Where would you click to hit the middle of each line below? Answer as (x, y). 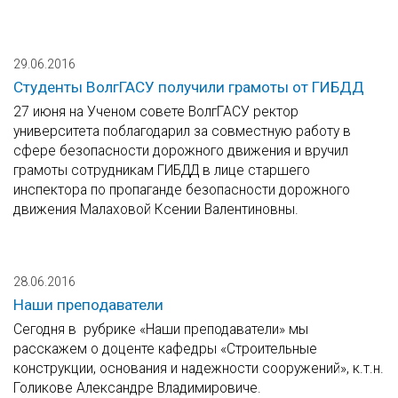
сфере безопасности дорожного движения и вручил (181, 151)
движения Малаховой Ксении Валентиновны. (156, 210)
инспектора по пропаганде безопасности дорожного (182, 190)
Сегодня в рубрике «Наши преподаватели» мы (161, 330)
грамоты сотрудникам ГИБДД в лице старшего (162, 171)
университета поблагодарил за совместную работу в (182, 131)
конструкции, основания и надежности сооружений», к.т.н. (199, 369)
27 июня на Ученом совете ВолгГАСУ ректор (156, 112)
